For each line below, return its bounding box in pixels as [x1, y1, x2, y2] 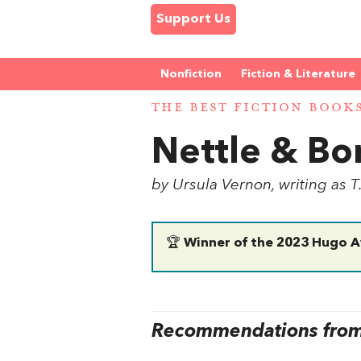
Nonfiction [160, 68, 222, 80]
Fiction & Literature [241, 68, 355, 80]
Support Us [156, 13, 230, 26]
